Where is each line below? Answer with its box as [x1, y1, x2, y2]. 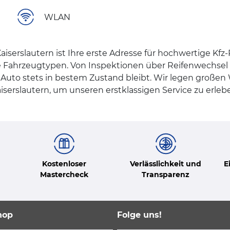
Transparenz [142, 169, 190, 179]
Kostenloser [42, 159, 87, 168]
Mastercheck [40, 169, 89, 179]
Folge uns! [117, 209, 162, 220]
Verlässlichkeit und [130, 159, 202, 168]
